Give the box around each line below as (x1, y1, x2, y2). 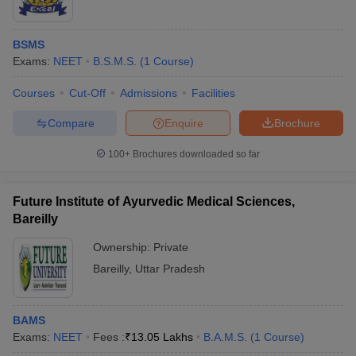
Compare (47, 116, 95, 130)
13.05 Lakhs (131, 331, 193, 343)
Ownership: (93, 241, 153, 253)
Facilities (192, 87, 235, 99)
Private (153, 241, 188, 253)
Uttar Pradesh (135, 262, 205, 275)
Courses (13, 87, 55, 99)
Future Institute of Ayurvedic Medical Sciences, (13, 195, 295, 208)
